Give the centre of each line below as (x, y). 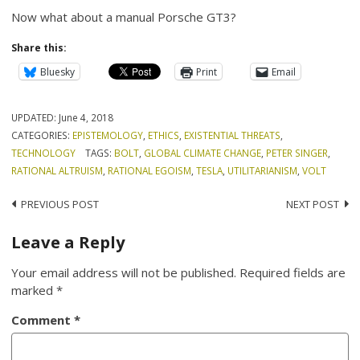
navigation (59, 233)
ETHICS (164, 135)
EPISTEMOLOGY (108, 135)
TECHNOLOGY (44, 153)
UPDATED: (35, 118)
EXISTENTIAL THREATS (233, 135)
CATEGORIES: (42, 135)
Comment (43, 320)
